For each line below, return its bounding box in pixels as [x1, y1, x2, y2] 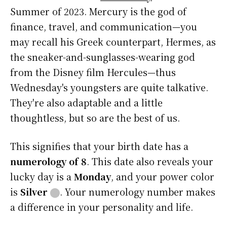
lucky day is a [10, 170, 74, 183]
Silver [20, 185, 50, 199]
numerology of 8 [10, 155, 87, 168]
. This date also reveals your [87, 155, 213, 168]
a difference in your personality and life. [10, 200, 193, 214]
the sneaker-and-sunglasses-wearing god [10, 50, 195, 64]
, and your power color [111, 170, 214, 183]
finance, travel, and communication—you [10, 20, 197, 33]
